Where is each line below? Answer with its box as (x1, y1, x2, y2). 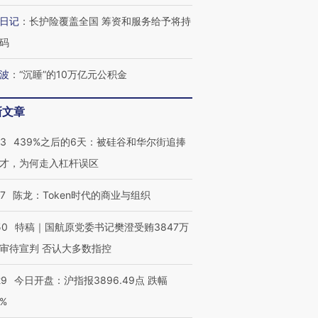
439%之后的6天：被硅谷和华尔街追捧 (13, 136, 186, 148)
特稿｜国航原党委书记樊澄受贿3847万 (15, 221, 189, 233)
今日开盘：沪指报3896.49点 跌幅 (14, 274, 168, 286)
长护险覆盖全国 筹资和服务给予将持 (29, 15, 191, 27)
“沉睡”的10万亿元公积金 (19, 68, 127, 80)
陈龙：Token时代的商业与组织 (13, 189, 150, 201)
